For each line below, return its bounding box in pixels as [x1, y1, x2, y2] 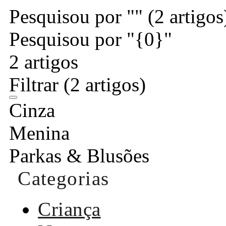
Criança [38, 198, 101, 220]
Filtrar [9, 73, 64, 95]
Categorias [18, 167, 109, 189]
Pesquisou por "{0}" [9, 28, 172, 50]
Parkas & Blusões [9, 144, 149, 166]
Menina [9, 122, 70, 144]
